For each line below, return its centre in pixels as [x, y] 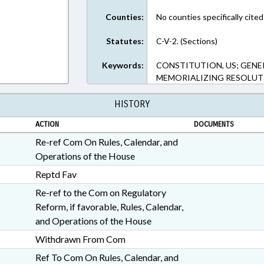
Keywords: [123, 65]
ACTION [47, 124]
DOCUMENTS [214, 124]
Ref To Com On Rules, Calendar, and [107, 257]
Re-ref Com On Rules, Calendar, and [106, 142]
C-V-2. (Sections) [187, 41]
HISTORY [132, 104]
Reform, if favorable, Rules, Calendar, [109, 207]
